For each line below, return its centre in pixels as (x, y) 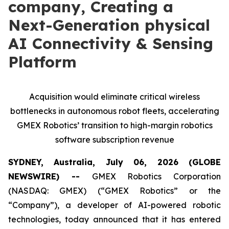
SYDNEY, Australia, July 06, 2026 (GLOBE (114, 162)
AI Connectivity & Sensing (111, 43)
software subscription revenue (114, 140)
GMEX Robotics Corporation (156, 176)
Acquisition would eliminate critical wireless (114, 97)
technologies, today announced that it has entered (114, 219)
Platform (42, 62)
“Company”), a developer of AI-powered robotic (114, 205)
